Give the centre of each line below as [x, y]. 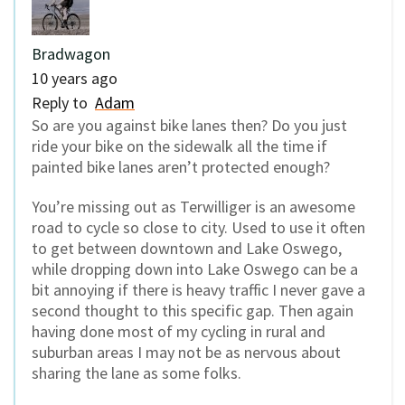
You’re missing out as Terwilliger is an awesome [193, 207]
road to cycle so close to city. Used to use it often [198, 228]
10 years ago [75, 78]
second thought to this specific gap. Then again [193, 311]
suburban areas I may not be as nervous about [186, 353]
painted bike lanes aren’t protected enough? [181, 166]
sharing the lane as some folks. [137, 373]
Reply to [63, 102]
